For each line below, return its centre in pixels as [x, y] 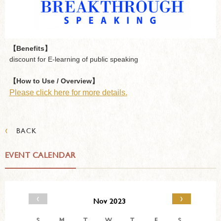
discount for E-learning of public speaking [74, 59]
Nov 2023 [110, 201]
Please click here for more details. [68, 92]
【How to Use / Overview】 [54, 81]
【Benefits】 [30, 48]
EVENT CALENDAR [40, 155]
